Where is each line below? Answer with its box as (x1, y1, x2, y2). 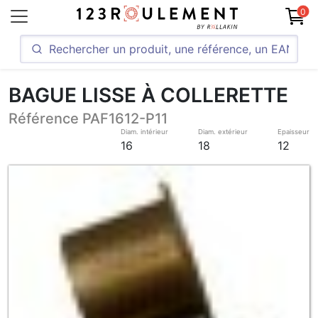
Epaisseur (278, 128, 309, 136)
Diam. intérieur (121, 128, 168, 136)
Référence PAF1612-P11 (9, 110, 168, 127)
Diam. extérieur (198, 128, 248, 136)
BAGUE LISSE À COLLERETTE (9, 83, 288, 107)
